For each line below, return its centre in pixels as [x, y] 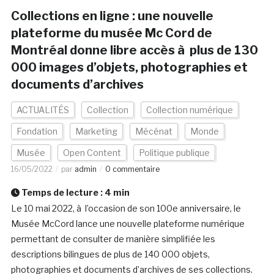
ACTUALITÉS [43, 110]
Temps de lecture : [62, 193]
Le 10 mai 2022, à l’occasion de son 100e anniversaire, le [126, 209]
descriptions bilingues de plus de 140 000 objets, [110, 254]
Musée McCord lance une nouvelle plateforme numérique [128, 224]
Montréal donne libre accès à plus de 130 [134, 50]
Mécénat [154, 131]
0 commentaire [132, 169]
